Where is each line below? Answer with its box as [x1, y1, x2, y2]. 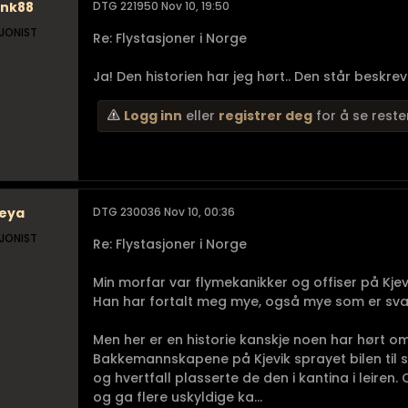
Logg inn [124, 107, 182, 125]
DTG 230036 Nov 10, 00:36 [93, 204, 235, 219]
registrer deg [219, 107, 312, 125]
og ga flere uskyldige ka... [93, 388, 262, 406]
